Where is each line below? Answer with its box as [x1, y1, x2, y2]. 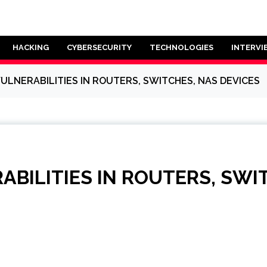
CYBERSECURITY [67, 43, 132, 52]
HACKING [13, 43, 49, 52]
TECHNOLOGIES [150, 43, 213, 52]
